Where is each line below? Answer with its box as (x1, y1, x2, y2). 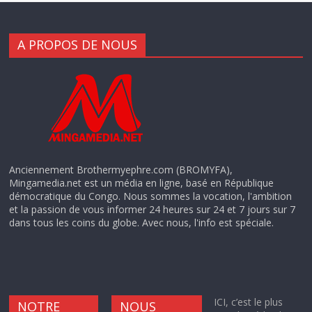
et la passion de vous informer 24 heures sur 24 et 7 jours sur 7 (9, 203, 296, 217)
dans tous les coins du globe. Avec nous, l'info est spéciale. (9, 216, 274, 230)
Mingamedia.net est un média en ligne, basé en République (9, 176, 274, 190)
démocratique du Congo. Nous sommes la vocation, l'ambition (9, 189, 292, 203)
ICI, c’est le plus (213, 295, 283, 309)
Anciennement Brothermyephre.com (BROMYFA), (9, 163, 233, 177)
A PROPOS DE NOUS (17, 36, 138, 54)
